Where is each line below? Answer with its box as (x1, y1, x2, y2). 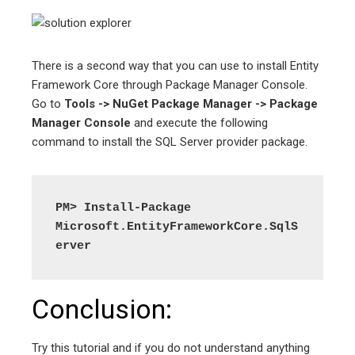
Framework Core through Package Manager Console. (32, 77, 307, 92)
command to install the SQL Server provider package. (32, 134, 307, 149)
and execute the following (131, 115, 268, 130)
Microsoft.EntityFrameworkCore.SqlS (55, 219, 298, 234)
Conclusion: (32, 292, 172, 325)
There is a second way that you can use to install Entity (32, 58, 319, 73)
